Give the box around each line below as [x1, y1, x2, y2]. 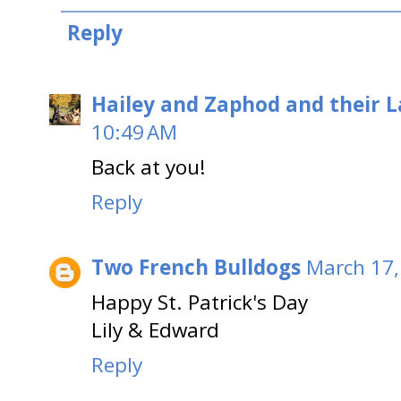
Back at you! [91, 153, 206, 182]
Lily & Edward [91, 315, 219, 344]
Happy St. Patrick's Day [91, 287, 308, 316]
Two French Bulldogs [91, 252, 301, 281]
